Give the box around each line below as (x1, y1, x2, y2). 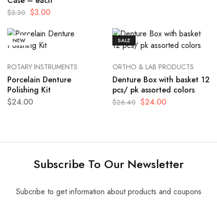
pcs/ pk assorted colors (112, 84, 195, 96)
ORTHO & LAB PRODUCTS (112, 62, 194, 72)
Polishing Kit (7, 84, 51, 96)
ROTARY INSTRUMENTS (7, 62, 77, 72)
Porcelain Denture (7, 74, 71, 86)
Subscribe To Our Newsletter (33, 155, 184, 173)
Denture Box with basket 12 (112, 74, 210, 86)
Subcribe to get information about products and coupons (15, 186, 201, 198)
